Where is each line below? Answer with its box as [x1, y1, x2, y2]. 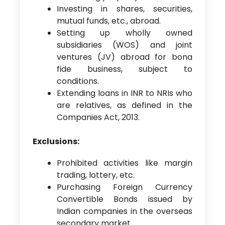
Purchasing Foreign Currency [56, 181, 193, 193]
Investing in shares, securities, [56, 3, 193, 15]
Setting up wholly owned [56, 27, 193, 39]
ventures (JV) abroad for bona [56, 51, 193, 63]
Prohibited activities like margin [56, 157, 193, 169]
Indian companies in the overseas [56, 205, 193, 217]
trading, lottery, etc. [56, 169, 135, 181]
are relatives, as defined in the [56, 99, 193, 111]
